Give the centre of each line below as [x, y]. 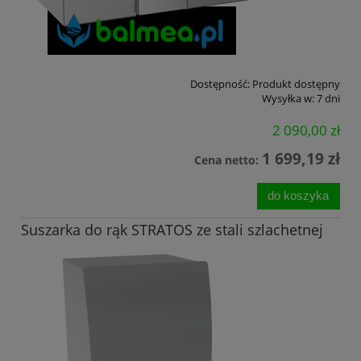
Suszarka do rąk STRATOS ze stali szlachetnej [172, 230]
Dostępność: [220, 84]
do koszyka [299, 196]
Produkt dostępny [296, 84]
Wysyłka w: [288, 99]
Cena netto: [228, 160]
